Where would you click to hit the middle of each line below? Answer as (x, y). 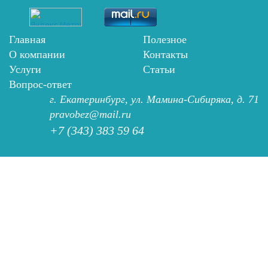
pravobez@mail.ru (90, 114)
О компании (37, 54)
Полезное (165, 39)
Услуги (25, 69)
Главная (27, 39)
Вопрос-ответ (40, 84)
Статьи (159, 69)
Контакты (165, 54)
